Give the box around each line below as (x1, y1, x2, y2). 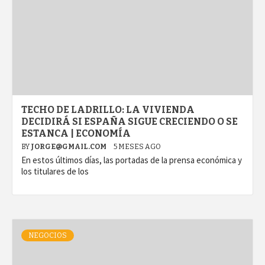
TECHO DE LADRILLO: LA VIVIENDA (21, 104, 195, 116)
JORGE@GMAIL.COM (31, 143, 108, 151)
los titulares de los (21, 166, 89, 177)
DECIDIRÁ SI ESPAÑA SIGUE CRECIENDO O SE (21, 116, 238, 128)
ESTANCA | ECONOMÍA (21, 128, 131, 140)
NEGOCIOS (28, 231, 67, 240)
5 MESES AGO (114, 143, 161, 151)
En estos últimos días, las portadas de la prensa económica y (21, 154, 242, 166)
